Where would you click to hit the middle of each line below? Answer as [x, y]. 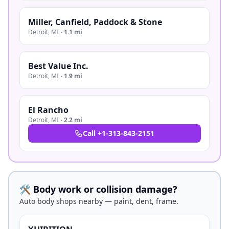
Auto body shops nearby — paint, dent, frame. [99, 201]
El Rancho [48, 110]
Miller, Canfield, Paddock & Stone [95, 22]
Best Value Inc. [58, 66]
